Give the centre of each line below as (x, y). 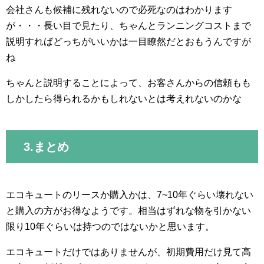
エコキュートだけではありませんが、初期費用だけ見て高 (128, 252)
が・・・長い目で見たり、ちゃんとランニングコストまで (128, 26)
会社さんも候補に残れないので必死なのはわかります (119, 10)
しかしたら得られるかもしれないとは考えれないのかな (124, 99)
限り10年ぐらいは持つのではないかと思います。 (110, 227)
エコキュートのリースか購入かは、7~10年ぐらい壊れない (130, 195)
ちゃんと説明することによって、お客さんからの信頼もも (128, 83)
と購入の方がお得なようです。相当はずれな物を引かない (128, 211)
